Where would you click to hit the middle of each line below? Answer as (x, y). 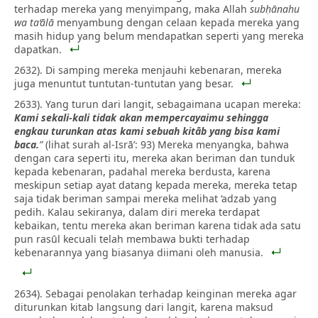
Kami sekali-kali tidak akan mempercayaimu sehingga (141, 117)
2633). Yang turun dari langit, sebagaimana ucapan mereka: (158, 104)
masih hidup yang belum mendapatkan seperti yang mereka (159, 35)
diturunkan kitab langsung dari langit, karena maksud (144, 307)
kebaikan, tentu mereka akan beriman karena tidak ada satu (158, 225)
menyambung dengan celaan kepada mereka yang (177, 22)
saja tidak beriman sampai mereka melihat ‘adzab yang (146, 198)
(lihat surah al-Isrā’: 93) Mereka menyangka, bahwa (167, 144)
